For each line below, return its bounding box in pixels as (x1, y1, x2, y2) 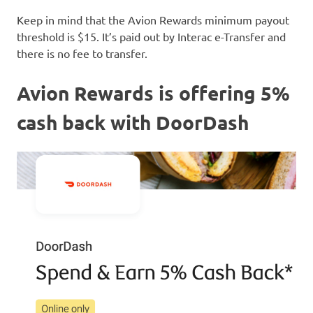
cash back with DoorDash (17, 109, 249, 134)
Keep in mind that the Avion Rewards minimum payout (17, 12, 289, 27)
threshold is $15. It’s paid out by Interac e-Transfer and (17, 29, 286, 43)
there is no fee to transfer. (17, 45, 147, 60)
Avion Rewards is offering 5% (17, 80, 290, 105)
